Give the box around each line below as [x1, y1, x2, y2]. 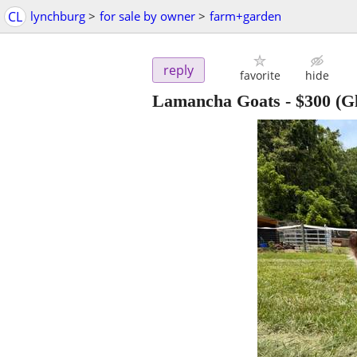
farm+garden [210, 8, 281, 24]
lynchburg [30, 8, 85, 24]
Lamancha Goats [152, 91, 280, 112]
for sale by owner [100, 8, 195, 24]
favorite [239, 68, 280, 84]
